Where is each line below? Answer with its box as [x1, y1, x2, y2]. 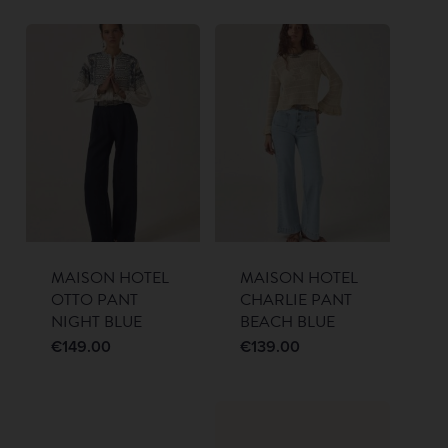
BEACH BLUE [240, 310, 336, 335]
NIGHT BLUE [50, 310, 142, 335]
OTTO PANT [50, 288, 138, 313]
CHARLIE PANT [240, 288, 353, 313]
